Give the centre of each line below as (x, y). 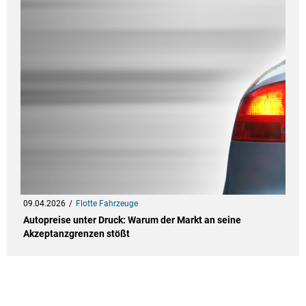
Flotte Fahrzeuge (107, 204)
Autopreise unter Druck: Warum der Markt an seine (132, 220)
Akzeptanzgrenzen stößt (76, 234)
